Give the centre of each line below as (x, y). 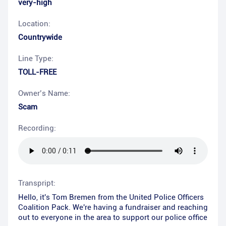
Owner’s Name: (44, 93)
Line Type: (36, 59)
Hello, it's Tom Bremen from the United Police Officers (111, 197)
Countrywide (40, 37)
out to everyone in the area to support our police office (113, 217)
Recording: (37, 128)
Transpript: (37, 183)
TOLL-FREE (37, 72)
